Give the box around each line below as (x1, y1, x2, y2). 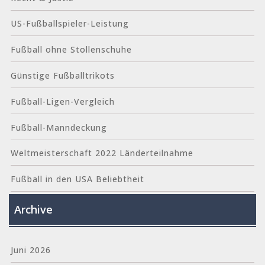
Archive (14, 202, 53, 217)
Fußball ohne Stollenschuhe (10, 44, 132, 56)
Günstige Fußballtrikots (10, 69, 115, 81)
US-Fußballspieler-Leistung (10, 18, 129, 30)
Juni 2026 (10, 244, 51, 256)
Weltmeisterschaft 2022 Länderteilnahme (10, 147, 193, 159)
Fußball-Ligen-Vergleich (10, 95, 115, 107)
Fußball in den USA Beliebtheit (10, 173, 144, 185)
